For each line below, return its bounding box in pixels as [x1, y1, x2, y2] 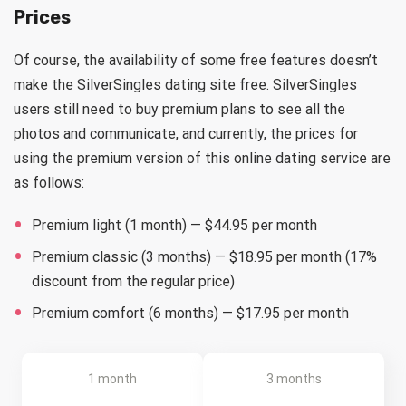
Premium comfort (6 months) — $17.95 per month [32, 304, 349, 322]
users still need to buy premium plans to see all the [14, 100, 345, 118]
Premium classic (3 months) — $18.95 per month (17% [32, 247, 377, 266]
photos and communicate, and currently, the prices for [14, 124, 358, 142]
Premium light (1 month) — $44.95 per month [32, 216, 317, 234]
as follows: [14, 173, 84, 191]
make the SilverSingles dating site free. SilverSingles [14, 75, 357, 93]
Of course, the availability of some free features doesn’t [14, 51, 378, 69]
